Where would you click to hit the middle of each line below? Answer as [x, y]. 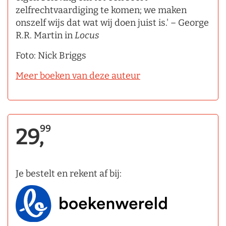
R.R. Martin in [45, 35]
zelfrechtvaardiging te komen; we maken [101, 10]
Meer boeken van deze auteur [78, 75]
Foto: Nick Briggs [51, 55]
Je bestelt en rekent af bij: [69, 173]
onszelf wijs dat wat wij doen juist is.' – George [112, 22]
